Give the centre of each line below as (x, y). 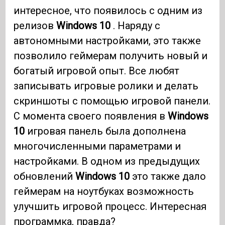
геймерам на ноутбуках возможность (104, 192)
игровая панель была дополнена (105, 131)
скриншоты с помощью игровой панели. (112, 101)
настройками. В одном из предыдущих (107, 161)
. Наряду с (136, 26)
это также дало (168, 177)
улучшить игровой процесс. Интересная (110, 207)
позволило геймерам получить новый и (111, 56)
